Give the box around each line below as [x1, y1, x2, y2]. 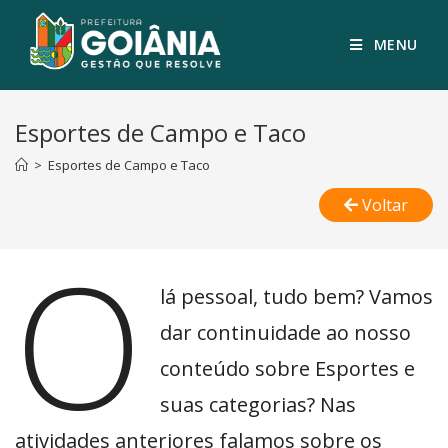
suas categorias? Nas [159, 391, 356, 418]
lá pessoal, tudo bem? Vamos [159, 283, 433, 310]
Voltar [362, 194, 408, 216]
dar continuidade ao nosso [159, 319, 411, 346]
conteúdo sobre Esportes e [159, 355, 415, 382]
